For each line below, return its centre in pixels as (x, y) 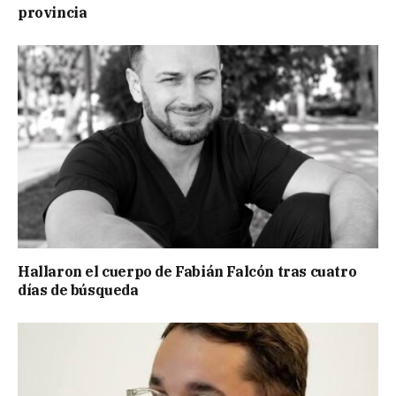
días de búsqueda (78, 289)
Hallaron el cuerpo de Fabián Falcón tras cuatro (187, 271)
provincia (53, 13)
